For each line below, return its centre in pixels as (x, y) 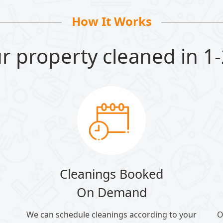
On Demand (111, 192)
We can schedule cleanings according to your (111, 215)
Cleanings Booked (111, 174)
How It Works (111, 21)
